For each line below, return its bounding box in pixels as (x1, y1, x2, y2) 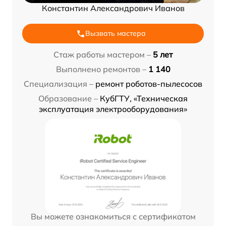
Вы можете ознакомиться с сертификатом (30, 211, 196, 222)
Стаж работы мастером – (53, 49, 151, 60)
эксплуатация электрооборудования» (39, 104, 187, 115)
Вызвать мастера (85, 29, 146, 38)
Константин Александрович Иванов (41, 3, 185, 14)
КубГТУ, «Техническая (100, 93, 188, 104)
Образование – (38, 93, 98, 104)
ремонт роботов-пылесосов (95, 79, 202, 89)
